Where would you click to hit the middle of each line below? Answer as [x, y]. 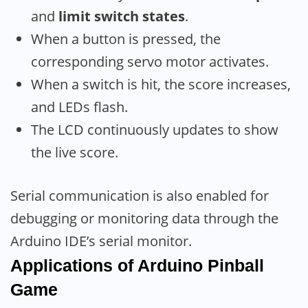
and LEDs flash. [79, 107]
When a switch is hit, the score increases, [161, 85]
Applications [62, 266]
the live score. [75, 153]
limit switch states [122, 16]
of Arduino [160, 266]
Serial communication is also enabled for [140, 196]
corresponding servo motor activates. [150, 62]
